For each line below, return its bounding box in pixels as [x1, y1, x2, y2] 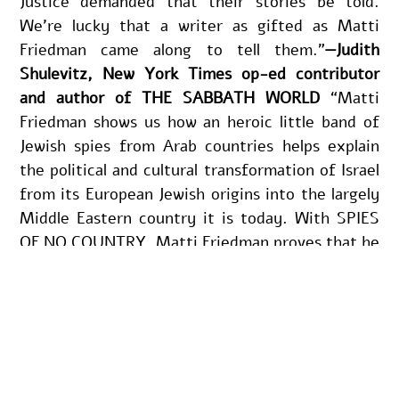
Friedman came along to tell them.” [19, 38, 326, 61]
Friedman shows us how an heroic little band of [19, 110, 380, 133]
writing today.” [19, 279, 136, 301]
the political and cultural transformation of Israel [19, 159, 380, 181]
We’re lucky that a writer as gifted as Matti [19, 14, 380, 37]
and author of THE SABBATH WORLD [19, 86, 321, 109]
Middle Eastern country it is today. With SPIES [19, 207, 380, 229]
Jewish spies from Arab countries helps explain [19, 134, 380, 157]
